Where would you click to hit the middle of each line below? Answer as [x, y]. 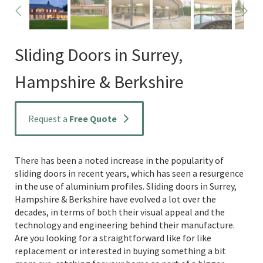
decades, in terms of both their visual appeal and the [120, 212]
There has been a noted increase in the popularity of [119, 160]
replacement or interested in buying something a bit [120, 251]
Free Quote [93, 119]
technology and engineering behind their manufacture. [125, 225]
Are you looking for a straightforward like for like [113, 238]
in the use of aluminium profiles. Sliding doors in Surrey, [126, 186]
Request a [48, 119]
